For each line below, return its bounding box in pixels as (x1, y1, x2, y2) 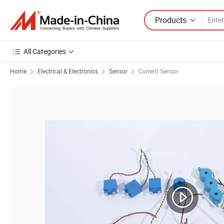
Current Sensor (138, 67, 178, 75)
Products (155, 14, 186, 25)
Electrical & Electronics (37, 67, 98, 75)
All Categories (23, 46, 66, 56)
